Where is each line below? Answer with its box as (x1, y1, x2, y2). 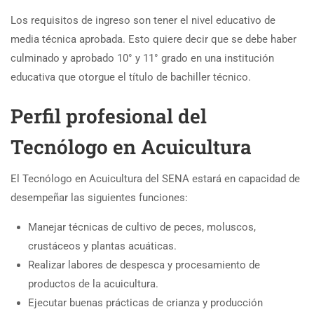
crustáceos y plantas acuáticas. (28, 239, 177, 252)
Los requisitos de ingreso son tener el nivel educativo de (11, 13, 275, 27)
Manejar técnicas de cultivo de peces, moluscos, (28, 220, 256, 233)
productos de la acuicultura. (28, 277, 158, 290)
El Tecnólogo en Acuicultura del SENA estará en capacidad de (11, 172, 300, 185)
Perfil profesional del (11, 102, 207, 129)
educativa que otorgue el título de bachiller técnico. (11, 70, 251, 83)
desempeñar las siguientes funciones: (11, 191, 188, 204)
